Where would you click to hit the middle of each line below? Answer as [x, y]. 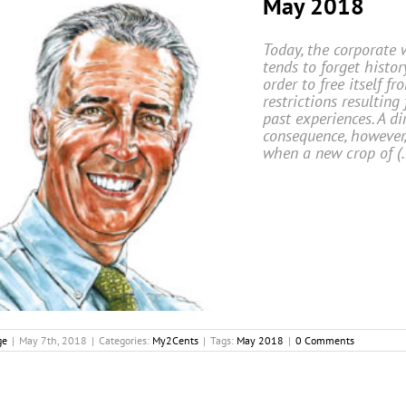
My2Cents [175, 341]
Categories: [126, 341]
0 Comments [325, 341]
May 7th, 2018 [53, 341]
